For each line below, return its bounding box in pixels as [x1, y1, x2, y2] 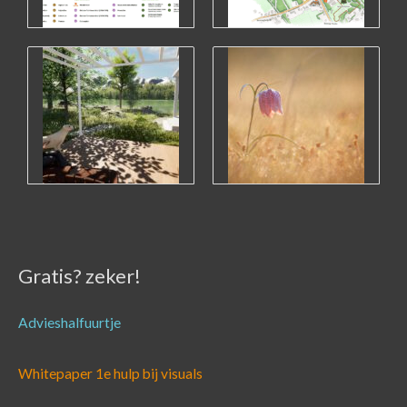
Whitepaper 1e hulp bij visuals [18, 364, 203, 382]
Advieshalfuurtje [18, 314, 121, 332]
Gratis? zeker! [18, 263, 141, 288]
